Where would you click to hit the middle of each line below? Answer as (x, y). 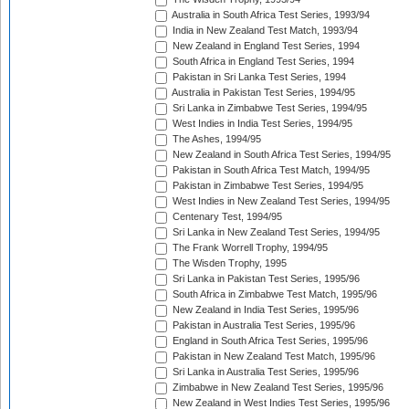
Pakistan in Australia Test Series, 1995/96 (262, 325)
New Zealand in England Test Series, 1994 (265, 46)
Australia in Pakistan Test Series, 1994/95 (262, 93)
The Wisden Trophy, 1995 (228, 263)
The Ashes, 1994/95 (215, 139)
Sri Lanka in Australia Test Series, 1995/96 (264, 372)
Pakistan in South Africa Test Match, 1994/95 (270, 170)
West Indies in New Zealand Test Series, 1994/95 (280, 201)
